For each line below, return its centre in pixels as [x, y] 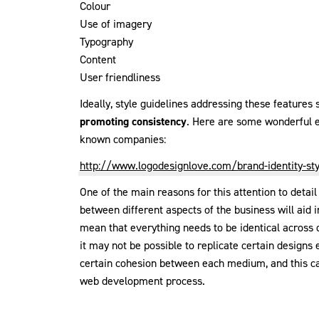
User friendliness [120, 78]
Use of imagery [116, 24]
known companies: [123, 140]
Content [98, 60]
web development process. [142, 281]
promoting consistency [133, 122]
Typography [106, 42]
